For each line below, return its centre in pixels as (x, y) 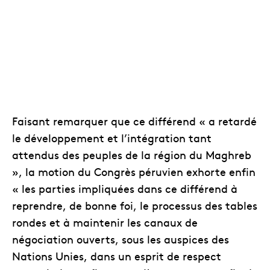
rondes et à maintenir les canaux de (105, 222)
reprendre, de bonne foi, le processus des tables (135, 205)
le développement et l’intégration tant (112, 137)
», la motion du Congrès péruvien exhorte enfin (134, 171)
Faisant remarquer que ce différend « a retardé (134, 121)
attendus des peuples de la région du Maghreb (132, 154)
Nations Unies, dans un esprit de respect (117, 256)
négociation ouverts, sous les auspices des (121, 239)
